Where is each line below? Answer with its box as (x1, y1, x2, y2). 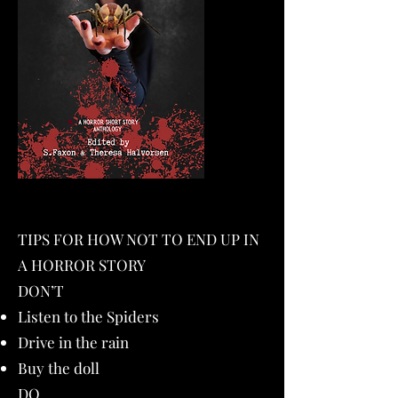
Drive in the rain (18, 332, 129, 352)
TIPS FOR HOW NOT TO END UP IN (18, 229, 259, 249)
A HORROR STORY (18, 255, 146, 275)
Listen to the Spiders (18, 306, 159, 326)
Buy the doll (18, 358, 99, 378)
